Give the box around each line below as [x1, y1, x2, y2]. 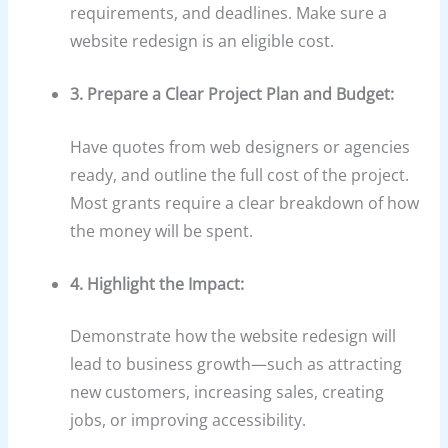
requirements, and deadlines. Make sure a [70, 2, 388, 25]
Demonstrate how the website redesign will [70, 325, 397, 348]
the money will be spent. [70, 219, 254, 242]
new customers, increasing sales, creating [70, 381, 385, 404]
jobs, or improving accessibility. [70, 409, 307, 432]
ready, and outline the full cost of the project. [70, 163, 410, 186]
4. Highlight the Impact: [70, 272, 245, 295]
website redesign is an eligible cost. [70, 30, 335, 53]
